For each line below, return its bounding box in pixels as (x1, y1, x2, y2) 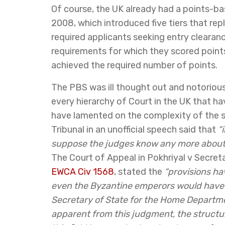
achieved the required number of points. (51, 60, 217, 71)
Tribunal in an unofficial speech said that (51, 124, 218, 135)
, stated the (114, 166, 164, 177)
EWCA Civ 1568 (51, 166, 114, 177)
